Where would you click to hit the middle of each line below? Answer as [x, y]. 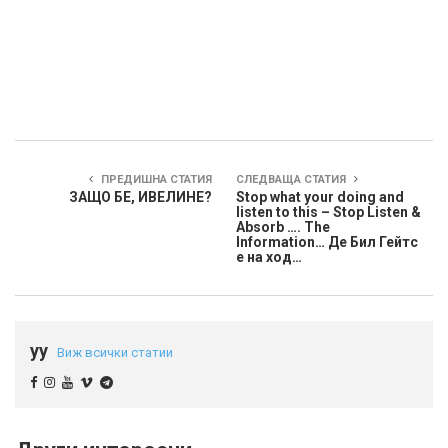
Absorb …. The [283, 227]
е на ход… [269, 257]
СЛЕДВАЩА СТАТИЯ [292, 180]
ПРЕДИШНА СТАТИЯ [155, 180]
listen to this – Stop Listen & [328, 212]
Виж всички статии [115, 353]
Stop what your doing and [320, 197]
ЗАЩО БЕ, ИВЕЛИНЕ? [140, 197]
